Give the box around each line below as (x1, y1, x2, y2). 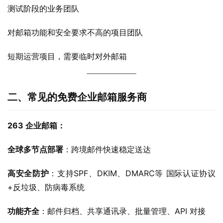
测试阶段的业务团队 (7, 3, 79, 13)
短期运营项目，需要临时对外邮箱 (7, 51, 127, 61)
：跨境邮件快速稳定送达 (63, 144, 151, 154)
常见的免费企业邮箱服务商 (27, 91, 147, 103)
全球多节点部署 (7, 144, 63, 154)
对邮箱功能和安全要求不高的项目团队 (7, 27, 143, 37)
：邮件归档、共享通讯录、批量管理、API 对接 (39, 206, 206, 216)
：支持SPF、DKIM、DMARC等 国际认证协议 (49, 168, 216, 178)
